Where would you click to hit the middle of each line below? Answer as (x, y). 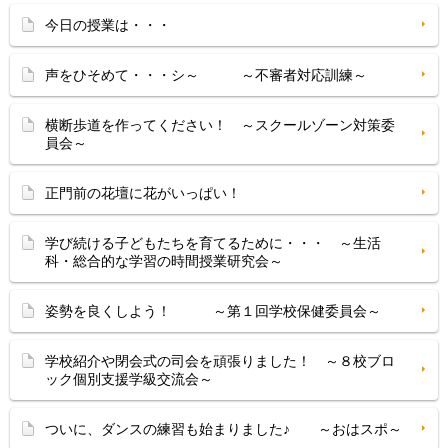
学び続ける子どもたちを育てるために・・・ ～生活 (213, 243)
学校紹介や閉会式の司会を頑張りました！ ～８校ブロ (220, 361)
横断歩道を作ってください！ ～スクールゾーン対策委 (220, 125)
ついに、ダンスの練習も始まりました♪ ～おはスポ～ (223, 429)
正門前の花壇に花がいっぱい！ (143, 193)
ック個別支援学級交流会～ (129, 379)
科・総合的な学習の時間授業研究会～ (164, 261)
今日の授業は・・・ (108, 25)
